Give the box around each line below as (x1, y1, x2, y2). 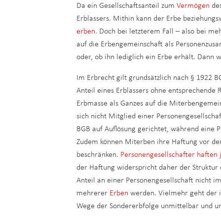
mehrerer (76, 189, 110, 197)
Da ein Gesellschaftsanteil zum (76, 2, 177, 10)
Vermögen (177, 2, 210, 10)
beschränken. (76, 151, 120, 159)
